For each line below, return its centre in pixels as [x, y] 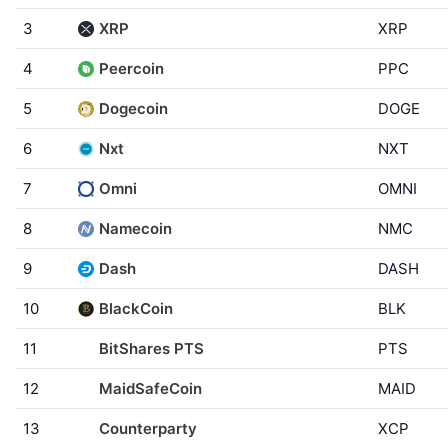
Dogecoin [133, 108]
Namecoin [135, 228]
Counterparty [148, 428]
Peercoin [131, 68]
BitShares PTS [151, 348]
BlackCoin [136, 308]
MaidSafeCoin [150, 388]
